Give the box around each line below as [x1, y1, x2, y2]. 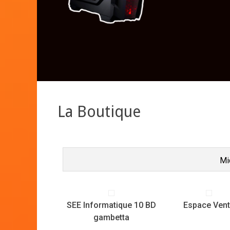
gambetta [93, 212, 129, 222]
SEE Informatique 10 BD [67, 200, 156, 210]
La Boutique [57, 102, 141, 121]
